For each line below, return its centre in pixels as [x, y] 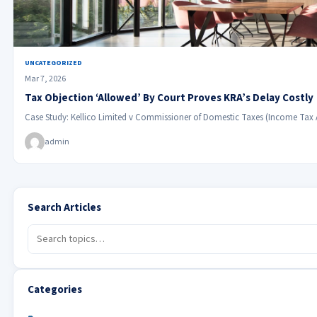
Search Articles [64, 208]
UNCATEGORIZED [53, 63]
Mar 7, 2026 [45, 79]
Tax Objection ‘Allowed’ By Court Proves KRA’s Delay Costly [169, 98]
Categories [54, 290]
